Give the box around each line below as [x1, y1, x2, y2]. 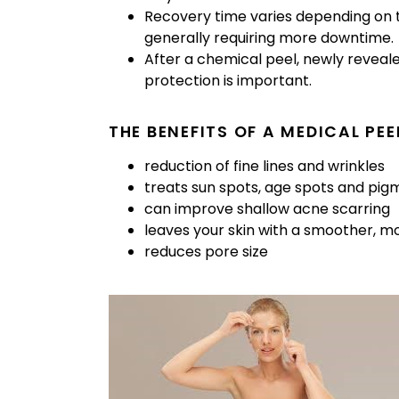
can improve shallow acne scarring [144, 199, 390, 220]
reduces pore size [144, 241, 268, 263]
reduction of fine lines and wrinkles [144, 156, 385, 177]
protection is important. [144, 70, 312, 92]
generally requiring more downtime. [144, 28, 394, 49]
